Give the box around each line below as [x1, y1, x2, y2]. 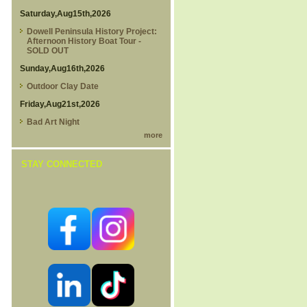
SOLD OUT [26, 46, 69, 56]
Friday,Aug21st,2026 [19, 99, 100, 110]
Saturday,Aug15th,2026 [19, 9, 111, 19]
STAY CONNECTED [21, 159, 102, 170]
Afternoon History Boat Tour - [26, 36, 141, 47]
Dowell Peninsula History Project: [26, 27, 157, 37]
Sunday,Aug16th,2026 [19, 64, 105, 74]
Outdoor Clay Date [26, 82, 99, 92]
